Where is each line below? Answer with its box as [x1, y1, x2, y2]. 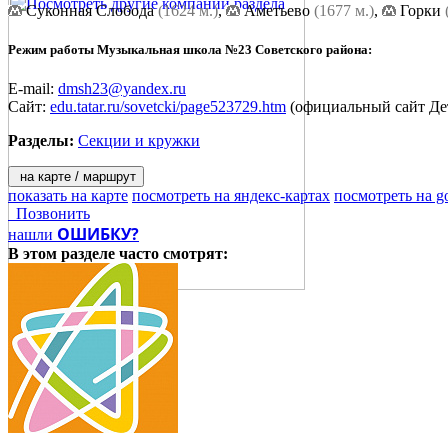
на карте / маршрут [16, 169, 136, 185]
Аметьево [240, 2, 314, 20]
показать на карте [8, 187, 128, 205]
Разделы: [8, 132, 74, 150]
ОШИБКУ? [57, 223, 139, 246]
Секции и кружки [78, 132, 200, 150]
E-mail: [8, 80, 54, 98]
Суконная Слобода [22, 2, 158, 20]
